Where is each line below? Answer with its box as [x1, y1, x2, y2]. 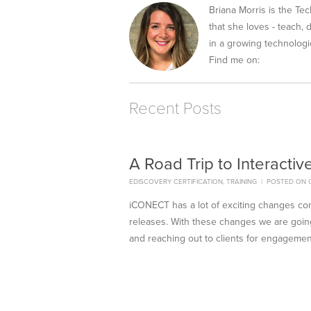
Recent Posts [129, 99, 221, 119]
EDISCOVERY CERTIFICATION [129, 178, 223, 186]
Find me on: [209, 54, 260, 66]
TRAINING [226, 178, 257, 186]
